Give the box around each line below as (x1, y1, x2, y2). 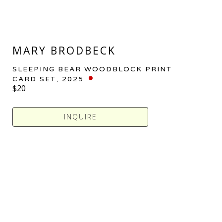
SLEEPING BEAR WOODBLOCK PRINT (12, 64, 172, 73)
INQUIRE (63, 111, 97, 121)
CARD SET (12, 74, 56, 83)
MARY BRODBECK (12, 43, 116, 57)
